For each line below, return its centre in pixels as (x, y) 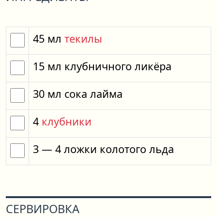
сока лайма (93, 94)
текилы (83, 39)
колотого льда (137, 149)
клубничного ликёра (118, 66)
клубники (67, 121)
